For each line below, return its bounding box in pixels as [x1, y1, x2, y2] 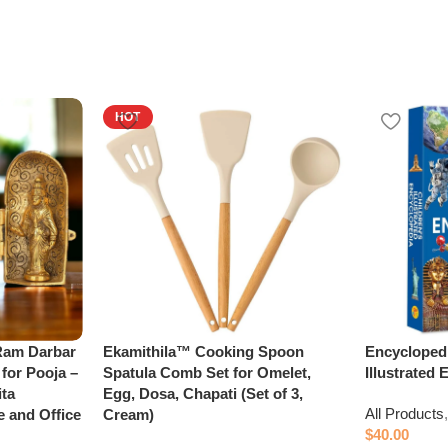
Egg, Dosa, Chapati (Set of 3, [102, 384, 303, 402]
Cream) [102, 405, 154, 423]
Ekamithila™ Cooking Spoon [102, 342, 304, 360]
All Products [365, 404, 445, 422]
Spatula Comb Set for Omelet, [102, 363, 311, 381]
